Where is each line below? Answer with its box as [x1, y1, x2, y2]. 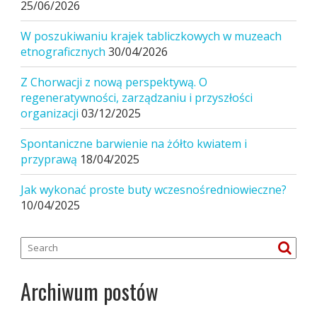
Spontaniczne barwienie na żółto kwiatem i [20, 135, 247, 151]
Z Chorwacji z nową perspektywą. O [20, 74, 207, 90]
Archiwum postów [20, 275, 158, 307]
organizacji [20, 105, 79, 121]
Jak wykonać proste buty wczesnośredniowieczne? [20, 181, 287, 197]
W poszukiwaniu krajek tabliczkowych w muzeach [20, 28, 282, 44]
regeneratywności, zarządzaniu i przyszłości [20, 89, 253, 105]
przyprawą [20, 151, 77, 167]
